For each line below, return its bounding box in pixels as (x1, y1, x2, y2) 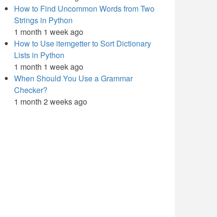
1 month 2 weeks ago (14, 96, 87, 107)
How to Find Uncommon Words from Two (14, 3, 155, 14)
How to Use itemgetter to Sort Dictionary (14, 38, 151, 49)
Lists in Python (14, 49, 64, 61)
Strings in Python (14, 15, 73, 26)
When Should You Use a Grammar (14, 73, 133, 84)
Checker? (14, 84, 47, 95)
